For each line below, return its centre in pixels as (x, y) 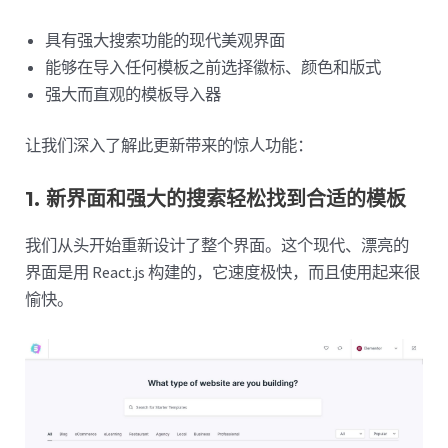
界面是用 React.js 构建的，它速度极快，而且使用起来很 (223, 271)
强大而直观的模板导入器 (136, 93)
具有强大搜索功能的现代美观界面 (167, 39)
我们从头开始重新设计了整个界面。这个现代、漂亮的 (217, 244)
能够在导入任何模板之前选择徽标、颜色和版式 (213, 66)
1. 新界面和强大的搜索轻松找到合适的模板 (219, 198)
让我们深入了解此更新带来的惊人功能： (172, 145)
